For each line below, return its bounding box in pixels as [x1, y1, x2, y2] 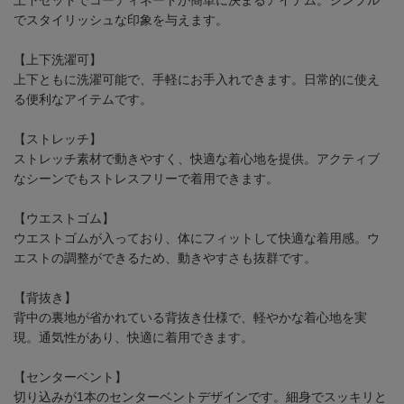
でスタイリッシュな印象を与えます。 [14, 12, 228, 27]
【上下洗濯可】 [14, 51, 102, 67]
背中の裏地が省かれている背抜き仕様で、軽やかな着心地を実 [14, 309, 367, 325]
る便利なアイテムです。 [14, 91, 152, 106]
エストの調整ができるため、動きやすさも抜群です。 [14, 250, 317, 265]
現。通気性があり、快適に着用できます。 [14, 329, 253, 344]
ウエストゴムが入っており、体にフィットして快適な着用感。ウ [14, 230, 380, 245]
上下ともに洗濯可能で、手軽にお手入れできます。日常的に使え [14, 71, 380, 87]
